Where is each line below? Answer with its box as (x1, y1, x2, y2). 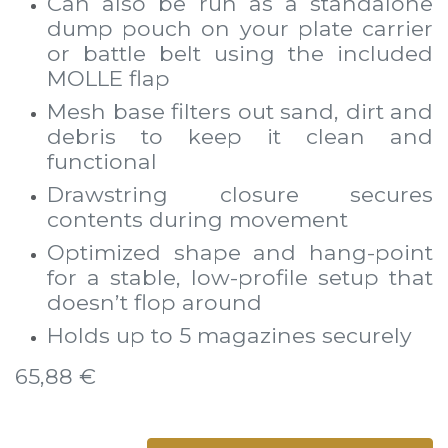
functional (47, 148, 157, 174)
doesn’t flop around (47, 289, 262, 315)
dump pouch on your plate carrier (47, 15, 433, 41)
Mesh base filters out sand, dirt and (47, 98, 433, 124)
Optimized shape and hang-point (47, 239, 433, 265)
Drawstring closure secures (47, 181, 433, 207)
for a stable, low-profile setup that (47, 264, 433, 290)
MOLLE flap (47, 65, 170, 91)
